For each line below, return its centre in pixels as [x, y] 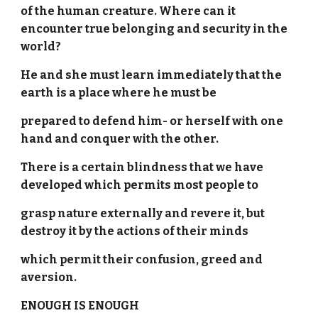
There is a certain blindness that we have [142, 167]
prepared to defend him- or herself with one [152, 121]
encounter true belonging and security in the [154, 29]
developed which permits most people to [141, 185]
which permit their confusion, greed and [142, 259]
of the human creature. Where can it [128, 11]
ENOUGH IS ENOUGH [80, 306]
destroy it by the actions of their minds [136, 231]
